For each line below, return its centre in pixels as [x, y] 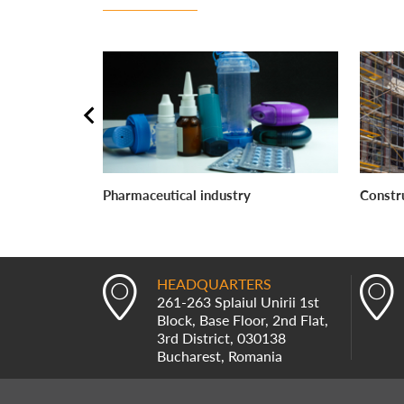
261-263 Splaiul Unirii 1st [238, 302]
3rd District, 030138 [221, 338]
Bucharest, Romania [220, 356]
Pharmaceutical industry [177, 195]
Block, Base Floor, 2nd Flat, [243, 320]
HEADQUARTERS [214, 284]
